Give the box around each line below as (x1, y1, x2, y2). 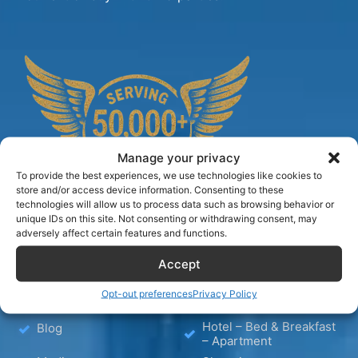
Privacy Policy (192, 287, 257, 300)
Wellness (202, 296, 253, 312)
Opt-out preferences (101, 287, 193, 300)
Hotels (37, 296, 74, 312)
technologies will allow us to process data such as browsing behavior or (16, 197, 334, 210)
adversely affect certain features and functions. (16, 226, 227, 239)
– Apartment (202, 332, 272, 348)
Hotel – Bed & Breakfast (202, 318, 336, 334)
